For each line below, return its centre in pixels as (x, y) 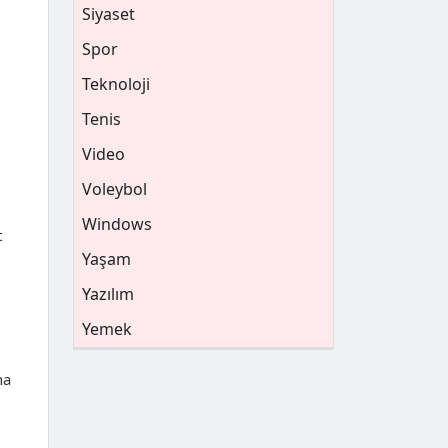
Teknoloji (116, 84)
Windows (117, 224)
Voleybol (114, 189)
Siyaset (108, 14)
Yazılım (108, 294)
